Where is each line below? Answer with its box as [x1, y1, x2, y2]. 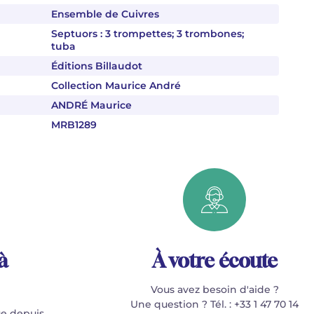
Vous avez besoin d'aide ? [150, 283, 279, 296]
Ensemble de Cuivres [51, 8, 159, 20]
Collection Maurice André [51, 79, 181, 92]
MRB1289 [51, 118, 97, 131]
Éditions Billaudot [51, 60, 142, 72]
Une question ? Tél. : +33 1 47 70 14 [130, 298, 299, 310]
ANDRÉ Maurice [51, 99, 132, 111]
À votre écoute [151, 249, 278, 272]
